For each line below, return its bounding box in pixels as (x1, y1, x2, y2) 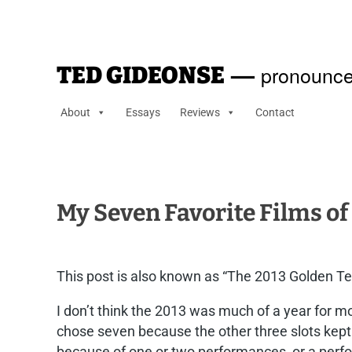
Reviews (180, 106, 220, 119)
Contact (255, 106, 295, 119)
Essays (126, 106, 160, 119)
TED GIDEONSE (57, 61, 225, 90)
